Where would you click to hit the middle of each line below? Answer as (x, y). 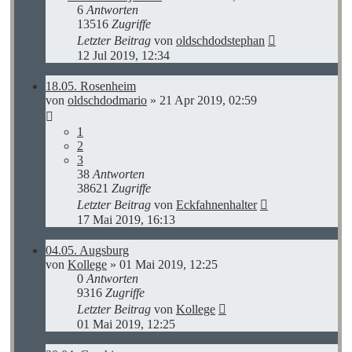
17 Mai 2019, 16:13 (126, 219)
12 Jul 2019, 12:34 (123, 55)
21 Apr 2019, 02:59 (208, 100)
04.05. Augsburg (87, 250)
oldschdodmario (107, 100)
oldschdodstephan (220, 40)
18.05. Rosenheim (91, 86)
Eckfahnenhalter (216, 204)
